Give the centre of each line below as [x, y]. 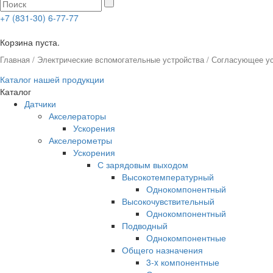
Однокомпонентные [186, 237]
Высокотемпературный [168, 176]
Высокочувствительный [168, 201]
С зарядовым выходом [143, 164]
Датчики [40, 103]
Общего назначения [162, 250]
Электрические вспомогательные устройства [121, 59]
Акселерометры [80, 140]
